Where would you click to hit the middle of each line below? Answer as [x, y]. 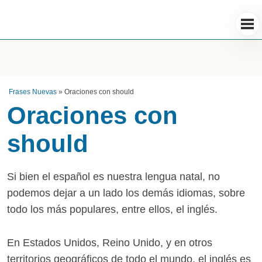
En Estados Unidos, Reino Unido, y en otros [110, 242]
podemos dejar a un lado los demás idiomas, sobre [126, 193]
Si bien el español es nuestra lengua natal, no [113, 177]
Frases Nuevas [33, 92]
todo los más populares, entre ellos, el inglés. [112, 209]
